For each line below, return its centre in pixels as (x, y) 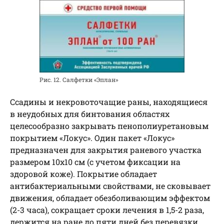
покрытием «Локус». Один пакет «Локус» (92, 137)
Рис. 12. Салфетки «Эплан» (79, 79)
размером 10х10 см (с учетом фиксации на (95, 161)
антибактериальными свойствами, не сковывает (110, 185)
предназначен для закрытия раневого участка (106, 149)
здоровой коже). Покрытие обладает (83, 173)
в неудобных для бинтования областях (90, 113)
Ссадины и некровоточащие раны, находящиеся (109, 101)
